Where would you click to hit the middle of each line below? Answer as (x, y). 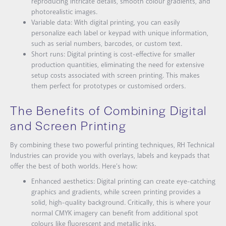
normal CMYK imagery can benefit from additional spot (115, 213)
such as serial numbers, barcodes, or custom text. (107, 44)
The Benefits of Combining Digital (109, 110)
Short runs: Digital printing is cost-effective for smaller (113, 55)
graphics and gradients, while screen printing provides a (116, 192)
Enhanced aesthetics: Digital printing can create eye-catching (123, 181)
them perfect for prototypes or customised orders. (108, 87)
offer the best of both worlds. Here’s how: (74, 167)
